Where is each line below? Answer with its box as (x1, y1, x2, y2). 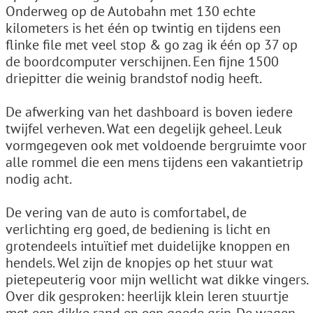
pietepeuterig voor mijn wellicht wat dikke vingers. (6, 270, 307, 289)
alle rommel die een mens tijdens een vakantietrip (6, 153, 303, 171)
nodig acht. (6, 170, 72, 188)
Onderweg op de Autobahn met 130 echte (6, 2, 256, 20)
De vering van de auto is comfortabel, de (6, 203, 247, 221)
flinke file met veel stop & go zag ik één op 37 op (6, 36, 298, 54)
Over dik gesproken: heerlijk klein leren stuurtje (6, 287, 289, 305)
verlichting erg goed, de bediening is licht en (6, 220, 270, 238)
